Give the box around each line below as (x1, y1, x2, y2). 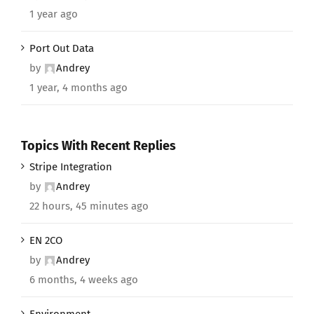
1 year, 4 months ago (29, 81, 128, 94)
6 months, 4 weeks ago (29, 273, 138, 287)
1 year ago (29, 7, 78, 20)
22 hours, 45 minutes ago (29, 200, 149, 213)
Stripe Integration (29, 161, 112, 174)
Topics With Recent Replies (21, 137, 176, 153)
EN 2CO (29, 234, 62, 247)
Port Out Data (29, 41, 94, 55)
